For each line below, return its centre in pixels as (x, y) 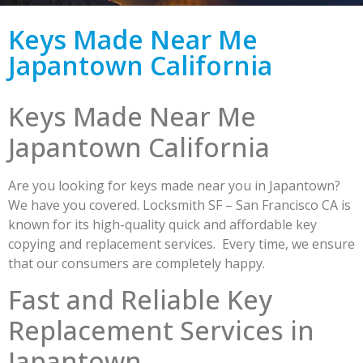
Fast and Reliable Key (140, 300)
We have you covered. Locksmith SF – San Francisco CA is (179, 205)
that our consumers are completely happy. (138, 263)
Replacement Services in (161, 331)
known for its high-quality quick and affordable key (162, 224)
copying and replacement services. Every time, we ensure (181, 244)
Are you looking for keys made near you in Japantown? (174, 186)
